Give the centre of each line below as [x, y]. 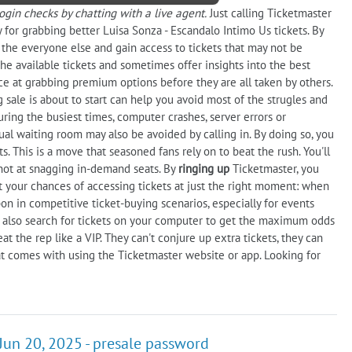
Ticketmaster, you [274, 168]
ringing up [204, 168]
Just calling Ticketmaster [269, 13]
